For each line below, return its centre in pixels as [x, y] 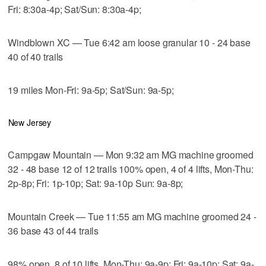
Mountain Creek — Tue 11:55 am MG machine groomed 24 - [132, 216]
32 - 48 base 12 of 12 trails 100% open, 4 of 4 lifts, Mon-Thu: [131, 169]
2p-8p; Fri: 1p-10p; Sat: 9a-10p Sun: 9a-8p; [96, 183]
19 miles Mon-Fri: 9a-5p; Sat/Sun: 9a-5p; [91, 90]
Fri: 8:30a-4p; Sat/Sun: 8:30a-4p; [75, 9]
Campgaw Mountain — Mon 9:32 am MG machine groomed [131, 154]
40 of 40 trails [36, 56]
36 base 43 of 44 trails [53, 230]
